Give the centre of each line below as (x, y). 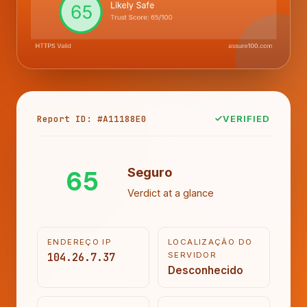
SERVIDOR (193, 255)
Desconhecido (206, 270)
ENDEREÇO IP (80, 242)
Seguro (150, 172)
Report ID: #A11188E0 (92, 119)
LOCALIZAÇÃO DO (210, 242)
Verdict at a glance (171, 193)
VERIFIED (246, 118)
